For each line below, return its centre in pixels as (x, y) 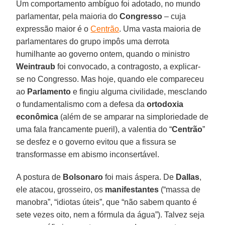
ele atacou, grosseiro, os (61, 189)
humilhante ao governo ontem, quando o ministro (103, 54)
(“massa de (180, 189)
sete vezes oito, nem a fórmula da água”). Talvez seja (110, 214)
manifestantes (132, 189)
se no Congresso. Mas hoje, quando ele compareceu (110, 79)
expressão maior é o (53, 29)
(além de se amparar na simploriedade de (134, 117)
